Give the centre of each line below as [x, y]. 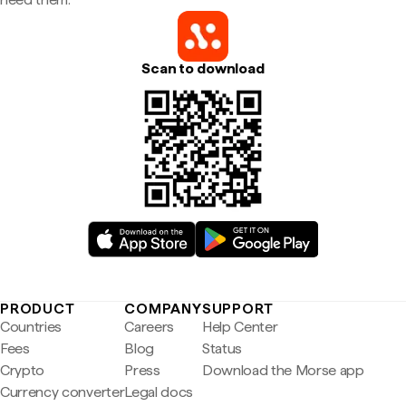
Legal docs [159, 392]
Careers [150, 327]
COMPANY [163, 309]
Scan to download [203, 68]
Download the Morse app [283, 370]
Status [222, 348]
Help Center [240, 327]
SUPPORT [237, 309]
